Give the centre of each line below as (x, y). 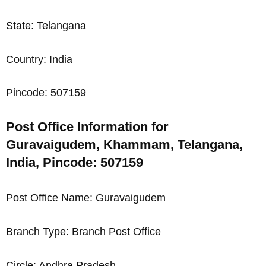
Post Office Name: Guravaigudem (86, 198)
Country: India (39, 59)
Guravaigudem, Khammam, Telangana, (124, 145)
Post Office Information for (87, 127)
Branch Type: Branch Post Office (83, 231)
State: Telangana (46, 25)
